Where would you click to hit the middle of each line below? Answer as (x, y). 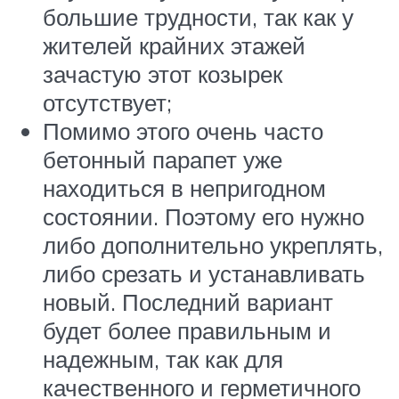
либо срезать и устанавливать (204, 273)
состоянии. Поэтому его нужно (204, 216)
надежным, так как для (163, 358)
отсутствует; (107, 102)
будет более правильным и (187, 330)
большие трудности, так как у (198, 16)
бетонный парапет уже (163, 159)
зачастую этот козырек (163, 73)
